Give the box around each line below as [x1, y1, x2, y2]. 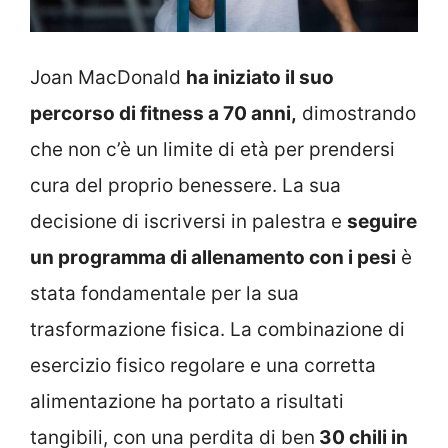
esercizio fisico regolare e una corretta [30, 354, 376, 377]
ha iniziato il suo [186, 66, 334, 89]
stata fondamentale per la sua [30, 282, 299, 305]
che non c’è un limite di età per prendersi [30, 138, 395, 161]
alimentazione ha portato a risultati [30, 390, 344, 413]
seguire [347, 210, 417, 233]
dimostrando [297, 102, 416, 125]
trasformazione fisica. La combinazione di [30, 318, 405, 341]
